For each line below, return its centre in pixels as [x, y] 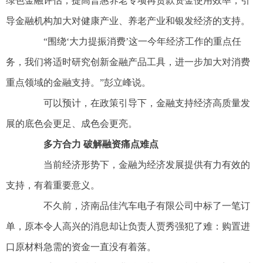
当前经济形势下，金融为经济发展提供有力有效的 [137, 165]
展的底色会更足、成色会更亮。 [72, 124]
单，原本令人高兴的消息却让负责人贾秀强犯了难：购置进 [128, 227]
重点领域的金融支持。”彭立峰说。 [78, 83]
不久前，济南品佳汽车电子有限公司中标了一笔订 [137, 206]
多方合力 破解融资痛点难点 [101, 144]
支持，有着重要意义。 [53, 186]
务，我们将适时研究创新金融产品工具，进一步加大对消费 [128, 62]
